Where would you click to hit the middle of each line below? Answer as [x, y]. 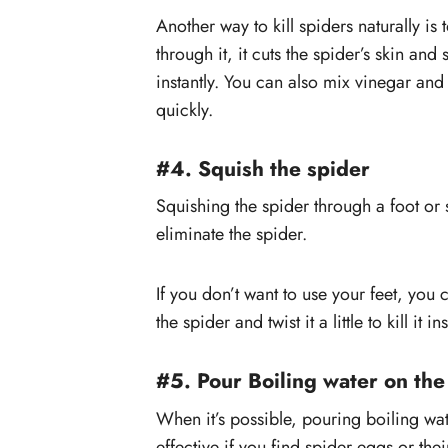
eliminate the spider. [231, 234]
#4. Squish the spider [263, 168]
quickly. [184, 109]
